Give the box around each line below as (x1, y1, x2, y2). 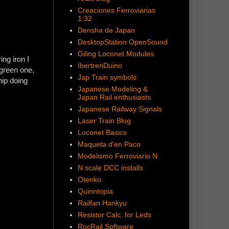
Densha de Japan (77, 26, 135, 35)
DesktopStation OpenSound (77, 38, 168, 47)
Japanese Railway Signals (77, 105, 162, 113)
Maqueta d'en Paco (77, 140, 141, 149)
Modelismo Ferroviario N (77, 152, 157, 161)
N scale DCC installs (77, 164, 143, 172)
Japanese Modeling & (77, 85, 148, 94)
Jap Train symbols (77, 73, 136, 82)
